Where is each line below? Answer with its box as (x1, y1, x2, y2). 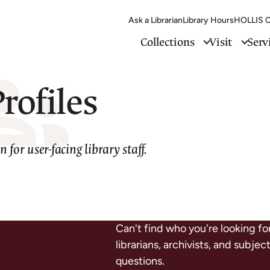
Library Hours (182, 15, 234, 25)
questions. (116, 254, 165, 268)
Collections (140, 35, 195, 49)
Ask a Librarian (128, 15, 183, 25)
